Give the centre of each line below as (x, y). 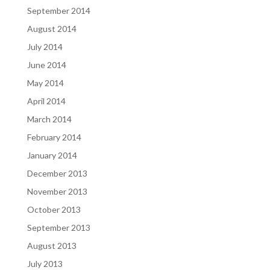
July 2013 (45, 263)
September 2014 (58, 10)
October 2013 (54, 209)
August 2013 (52, 245)
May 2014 (45, 83)
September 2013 (58, 227)
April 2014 (46, 101)
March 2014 (49, 119)
